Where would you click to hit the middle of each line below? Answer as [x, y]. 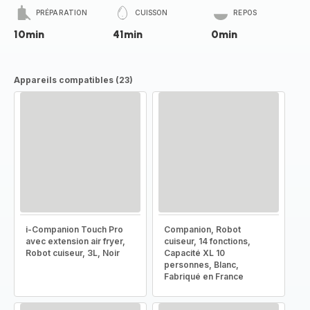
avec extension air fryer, [75, 241]
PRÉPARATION [62, 12]
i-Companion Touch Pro [74, 229]
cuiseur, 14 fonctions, [207, 241]
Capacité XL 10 [194, 253]
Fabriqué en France [204, 276]
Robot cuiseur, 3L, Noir [73, 253]
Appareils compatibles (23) [73, 80]
